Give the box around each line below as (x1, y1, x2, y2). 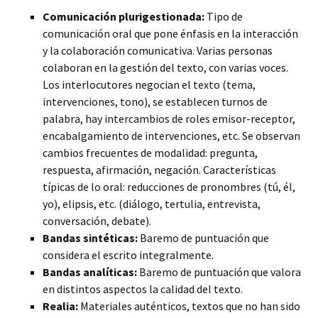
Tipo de (204, 9, 243, 23)
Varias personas (194, 43, 273, 57)
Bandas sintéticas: (43, 231, 138, 245)
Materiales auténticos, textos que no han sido (78, 299, 300, 313)
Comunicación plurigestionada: (43, 9, 204, 23)
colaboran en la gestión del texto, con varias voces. (43, 60, 288, 75)
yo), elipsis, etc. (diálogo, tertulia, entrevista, (43, 197, 261, 211)
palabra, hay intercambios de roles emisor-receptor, (43, 111, 295, 126)
